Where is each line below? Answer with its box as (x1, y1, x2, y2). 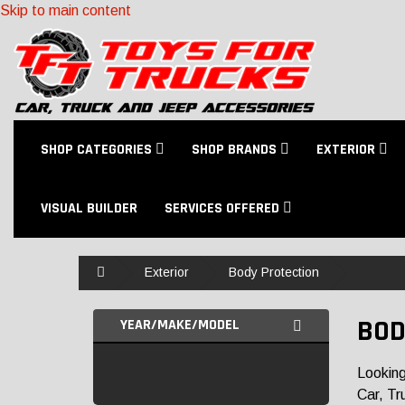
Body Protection (229, 265, 319, 279)
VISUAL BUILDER (41, 199, 137, 218)
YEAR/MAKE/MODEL (120, 316, 240, 334)
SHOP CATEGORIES (41, 140, 155, 159)
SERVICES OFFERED (165, 199, 283, 218)
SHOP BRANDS (192, 140, 280, 159)
